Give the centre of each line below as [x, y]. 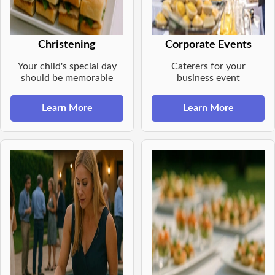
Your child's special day [67, 66]
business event [208, 78]
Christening [67, 44]
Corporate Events [208, 44]
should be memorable [67, 78]
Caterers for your [208, 66]
